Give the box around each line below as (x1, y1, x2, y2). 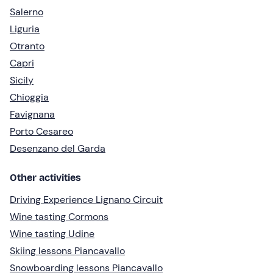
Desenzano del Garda (10, 141, 105, 155)
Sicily (10, 73, 34, 87)
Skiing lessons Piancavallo (10, 244, 125, 257)
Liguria (10, 22, 40, 35)
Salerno (10, 5, 43, 18)
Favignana (10, 107, 55, 121)
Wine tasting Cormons (10, 210, 108, 223)
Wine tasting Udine (10, 227, 94, 240)
